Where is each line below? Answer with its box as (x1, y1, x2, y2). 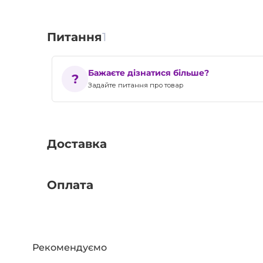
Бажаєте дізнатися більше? (88, 67, 210, 78)
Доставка (46, 136, 107, 151)
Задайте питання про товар (88, 81, 184, 90)
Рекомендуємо (32, 241, 107, 253)
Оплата (46, 177, 93, 192)
